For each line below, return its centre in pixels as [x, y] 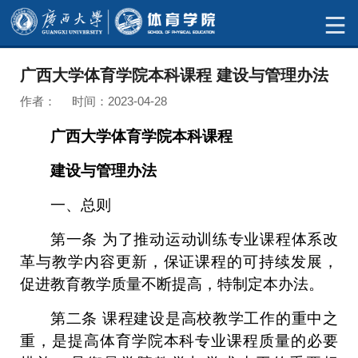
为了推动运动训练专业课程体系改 [220, 239]
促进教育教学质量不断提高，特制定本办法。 [172, 284]
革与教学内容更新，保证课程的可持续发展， [179, 262]
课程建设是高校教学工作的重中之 [220, 318]
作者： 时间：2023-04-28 [93, 101]
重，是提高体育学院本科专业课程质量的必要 [179, 341]
